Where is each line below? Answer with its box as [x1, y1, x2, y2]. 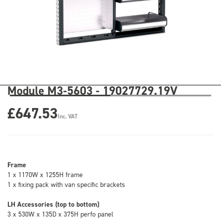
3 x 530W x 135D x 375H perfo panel [7, 210, 113, 218]
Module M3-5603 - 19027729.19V [7, 83, 178, 98]
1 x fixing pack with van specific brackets [7, 180, 125, 188]
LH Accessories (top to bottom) [7, 200, 99, 209]
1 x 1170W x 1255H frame [7, 170, 83, 179]
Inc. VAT [58, 112, 77, 120]
